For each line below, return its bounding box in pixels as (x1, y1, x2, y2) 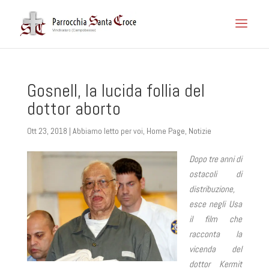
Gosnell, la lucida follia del (26, 79, 205, 102)
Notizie (188, 125, 211, 136)
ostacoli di (189, 168, 243, 180)
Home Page (146, 125, 185, 136)
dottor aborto (26, 97, 121, 120)
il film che (189, 213, 243, 225)
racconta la (189, 228, 243, 240)
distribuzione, (189, 183, 235, 195)
